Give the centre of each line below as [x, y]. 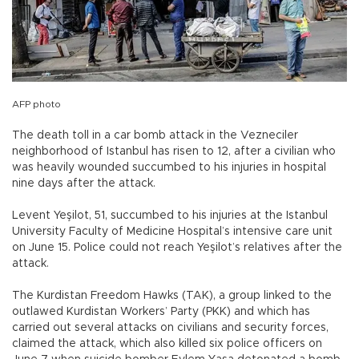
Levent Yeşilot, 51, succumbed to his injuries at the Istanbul [170, 215]
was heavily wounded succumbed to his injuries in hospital [169, 167]
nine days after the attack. [84, 183]
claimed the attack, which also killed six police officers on [167, 343]
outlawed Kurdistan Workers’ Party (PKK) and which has [161, 311]
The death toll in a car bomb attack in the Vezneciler [155, 135]
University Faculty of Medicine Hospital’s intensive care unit [172, 231]
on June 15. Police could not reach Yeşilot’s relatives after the [177, 247]
